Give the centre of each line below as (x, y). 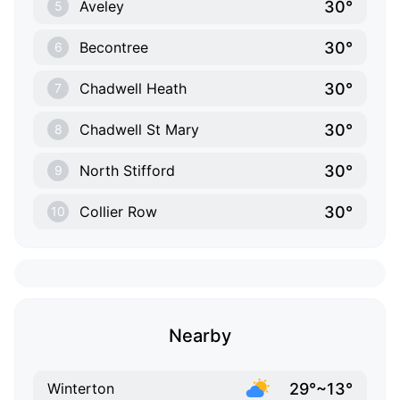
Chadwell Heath (133, 89)
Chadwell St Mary (139, 130)
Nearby (200, 336)
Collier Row (118, 212)
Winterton (81, 389)
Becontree (114, 48)
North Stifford (127, 171)
